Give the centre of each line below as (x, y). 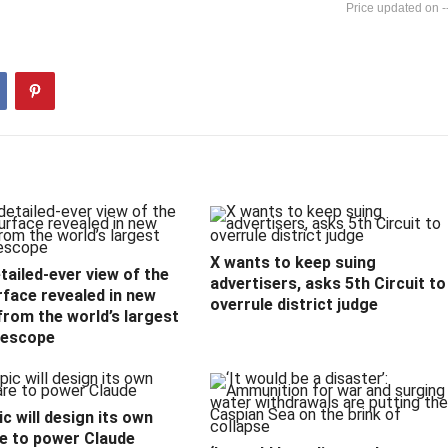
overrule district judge (294, 305)
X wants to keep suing (293, 263)
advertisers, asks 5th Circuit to (328, 284)
